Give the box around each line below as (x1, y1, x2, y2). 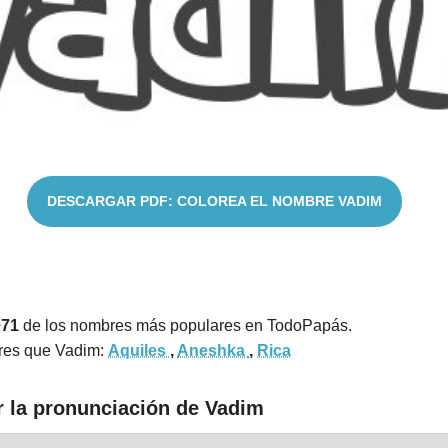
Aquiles (108, 341, 170, 359)
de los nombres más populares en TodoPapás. (19, 316, 352, 334)
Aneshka (177, 341, 249, 359)
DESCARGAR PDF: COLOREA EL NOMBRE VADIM (46, 192, 382, 209)
